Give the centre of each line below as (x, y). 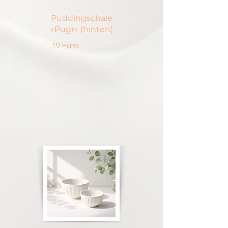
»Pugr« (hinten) (81, 29)
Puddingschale (81, 18)
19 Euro (65, 46)
